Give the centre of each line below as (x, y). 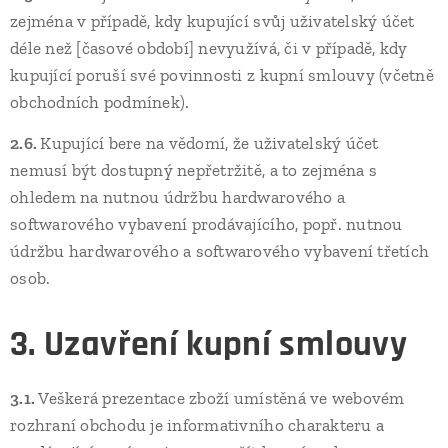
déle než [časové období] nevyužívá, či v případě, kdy (209, 48)
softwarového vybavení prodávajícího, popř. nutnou (206, 224)
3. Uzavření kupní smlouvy (208, 344)
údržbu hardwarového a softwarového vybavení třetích (220, 251)
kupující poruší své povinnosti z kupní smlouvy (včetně (222, 75)
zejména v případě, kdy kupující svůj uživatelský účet (212, 21)
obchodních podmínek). (100, 102)
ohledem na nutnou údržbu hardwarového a (178, 197)
